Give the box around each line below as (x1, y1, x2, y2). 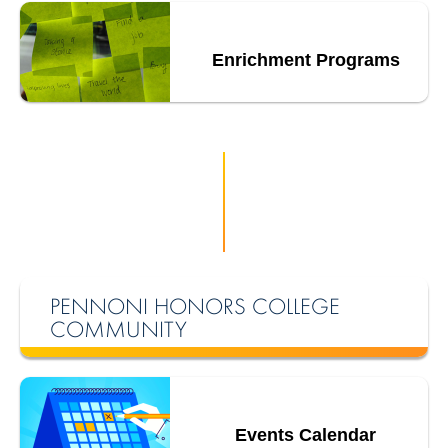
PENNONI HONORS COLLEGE (50, 291, 340, 321)
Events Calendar (235, 424, 377, 445)
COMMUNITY (50, 314, 187, 344)
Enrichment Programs (211, 49, 400, 70)
